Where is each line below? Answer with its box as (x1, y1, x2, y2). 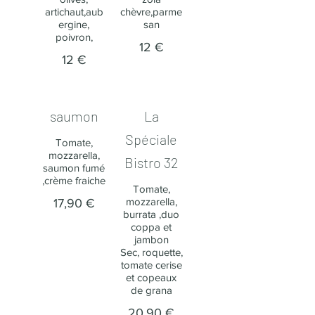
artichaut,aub (44, 6, 103, 18)
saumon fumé (43, 162, 105, 174)
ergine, (58, 18, 89, 30)
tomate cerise (120, 259, 182, 271)
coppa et (131, 221, 172, 233)
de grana (130, 284, 172, 296)
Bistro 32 (124, 154, 179, 171)
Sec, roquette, (120, 246, 183, 258)
